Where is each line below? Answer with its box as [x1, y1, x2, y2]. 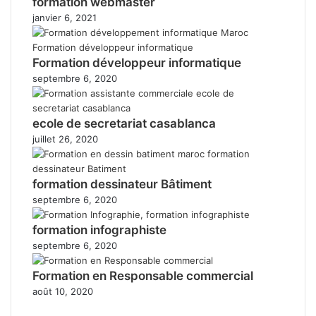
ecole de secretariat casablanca [32, 116, 216, 130]
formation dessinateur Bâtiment [32, 176, 212, 191]
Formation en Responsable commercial [32, 268, 253, 283]
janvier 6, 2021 [32, 11, 97, 23]
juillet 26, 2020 [32, 133, 98, 145]
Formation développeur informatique [32, 55, 241, 70]
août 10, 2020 [32, 285, 93, 297]
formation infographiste [32, 222, 166, 237]
